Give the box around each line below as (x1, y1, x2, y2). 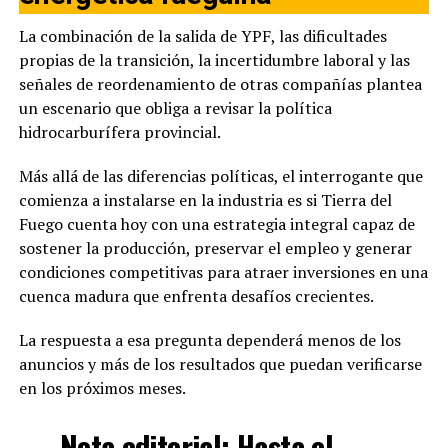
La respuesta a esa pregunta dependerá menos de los (18, 329, 401, 352)
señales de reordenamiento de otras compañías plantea (18, 73, 422, 96)
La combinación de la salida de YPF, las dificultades (18, 25, 387, 48)
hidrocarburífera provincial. (18, 121, 221, 144)
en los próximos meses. (18, 377, 186, 400)
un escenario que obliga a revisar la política (18, 97, 332, 120)
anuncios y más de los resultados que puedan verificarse (18, 353, 422, 376)
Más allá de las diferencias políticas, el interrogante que (18, 165, 423, 188)
